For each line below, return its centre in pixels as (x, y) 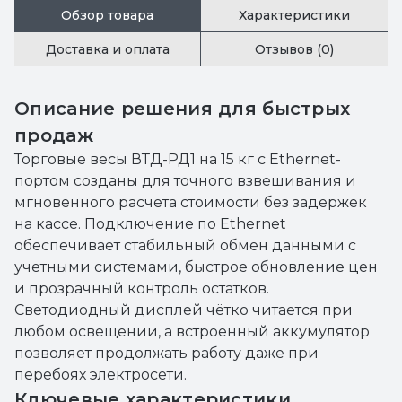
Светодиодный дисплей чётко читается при (184, 310)
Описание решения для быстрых (183, 109)
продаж (54, 135)
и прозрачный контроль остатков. (142, 288)
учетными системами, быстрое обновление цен (196, 267)
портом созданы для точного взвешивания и (185, 181)
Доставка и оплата (107, 49)
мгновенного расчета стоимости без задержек (191, 202)
